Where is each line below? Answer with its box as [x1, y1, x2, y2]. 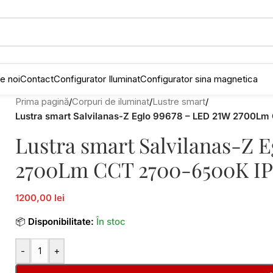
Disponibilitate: [28, 216, 94, 227]
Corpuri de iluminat [72, 96, 149, 107]
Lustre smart [152, 96, 205, 107]
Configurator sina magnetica [140, 73, 258, 85]
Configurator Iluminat [54, 73, 140, 85]
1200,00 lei [15, 192, 65, 204]
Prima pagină [15, 96, 69, 107]
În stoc [96, 216, 126, 227]
